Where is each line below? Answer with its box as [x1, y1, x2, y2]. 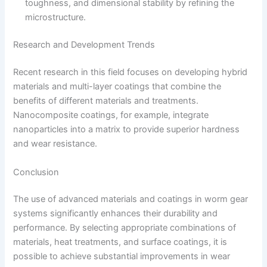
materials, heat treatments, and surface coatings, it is [13, 237, 228, 248]
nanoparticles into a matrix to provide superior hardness [13, 124, 240, 135]
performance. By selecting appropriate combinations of [13, 222, 237, 234]
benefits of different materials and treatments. [13, 95, 199, 107]
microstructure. [25, 12, 86, 23]
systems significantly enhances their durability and [13, 208, 218, 219]
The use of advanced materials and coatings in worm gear [13, 194, 249, 205]
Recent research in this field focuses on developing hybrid [13, 67, 248, 78]
